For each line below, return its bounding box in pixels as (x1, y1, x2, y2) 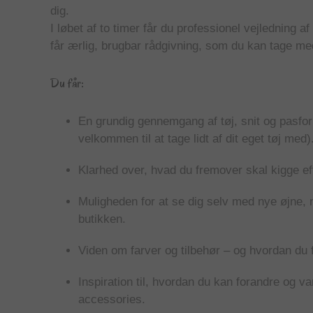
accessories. (78, 292, 145, 306)
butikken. (78, 212, 126, 226)
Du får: (50, 74, 84, 93)
